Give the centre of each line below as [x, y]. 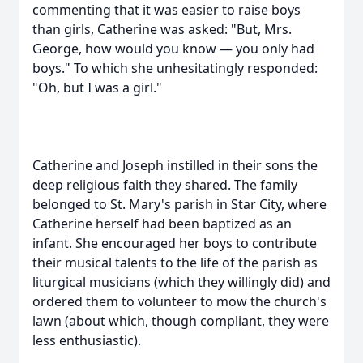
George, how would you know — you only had [173, 49]
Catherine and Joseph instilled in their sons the [175, 165]
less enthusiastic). [87, 340]
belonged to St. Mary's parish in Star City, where [179, 204]
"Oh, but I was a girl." [97, 88]
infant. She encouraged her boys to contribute [175, 243]
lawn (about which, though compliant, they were [181, 321]
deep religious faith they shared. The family [165, 185]
